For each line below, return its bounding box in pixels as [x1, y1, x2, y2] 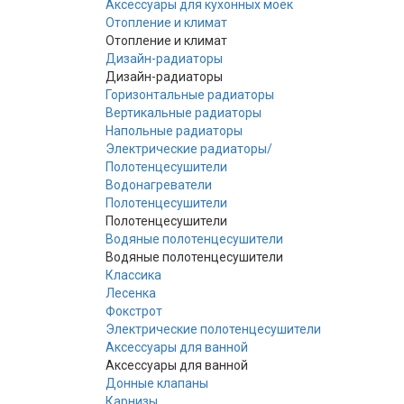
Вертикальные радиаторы [106, 105, 262, 120]
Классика [106, 267, 161, 282]
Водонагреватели [106, 177, 212, 192]
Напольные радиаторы [106, 123, 243, 138]
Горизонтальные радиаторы [106, 87, 274, 102]
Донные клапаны [106, 375, 208, 390]
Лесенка [106, 285, 156, 300]
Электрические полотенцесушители [106, 321, 321, 336]
